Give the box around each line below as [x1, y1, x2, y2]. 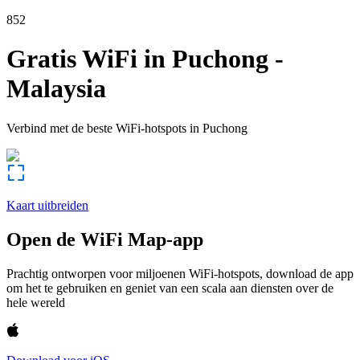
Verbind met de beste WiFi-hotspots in [6, 121, 199, 135]
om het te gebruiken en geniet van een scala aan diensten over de [6, 280, 333, 295]
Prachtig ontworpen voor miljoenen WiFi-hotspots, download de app [6, 266, 354, 280]
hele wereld [6, 295, 65, 309]
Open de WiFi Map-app [6, 228, 203, 250]
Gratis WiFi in [6, 44, 166, 74]
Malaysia [6, 74, 106, 104]
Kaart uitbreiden [6, 198, 88, 212]
